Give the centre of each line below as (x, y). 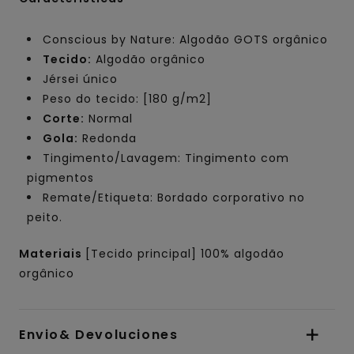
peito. (45, 217)
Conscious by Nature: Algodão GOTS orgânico (185, 39)
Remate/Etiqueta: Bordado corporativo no (174, 197)
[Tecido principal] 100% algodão (185, 253)
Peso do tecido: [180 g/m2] (127, 98)
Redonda (107, 138)
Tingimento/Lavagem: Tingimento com (166, 158)
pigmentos (60, 177)
